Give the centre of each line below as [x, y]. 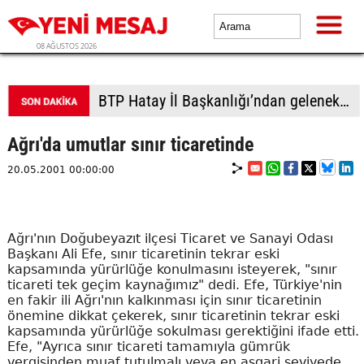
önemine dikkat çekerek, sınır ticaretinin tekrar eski [173, 316]
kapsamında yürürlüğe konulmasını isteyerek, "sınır [172, 269]
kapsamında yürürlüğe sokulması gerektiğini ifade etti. [183, 331]
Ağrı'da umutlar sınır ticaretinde [130, 145]
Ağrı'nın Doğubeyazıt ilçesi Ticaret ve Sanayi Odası [170, 238]
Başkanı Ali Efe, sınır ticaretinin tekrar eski [143, 254]
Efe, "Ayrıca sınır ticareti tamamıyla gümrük [148, 347]
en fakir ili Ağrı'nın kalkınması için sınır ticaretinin [164, 300]
